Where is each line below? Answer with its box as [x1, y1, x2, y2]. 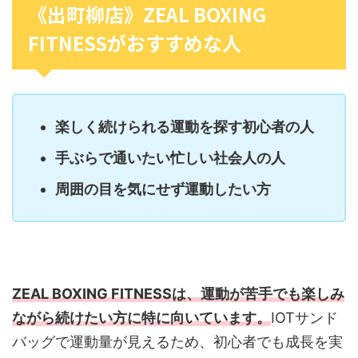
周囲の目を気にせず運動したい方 [55, 180, 271, 197]
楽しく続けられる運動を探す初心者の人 [55, 117, 314, 135]
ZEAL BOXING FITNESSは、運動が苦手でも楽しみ [12, 285, 344, 303]
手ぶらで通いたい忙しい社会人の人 [55, 149, 285, 166]
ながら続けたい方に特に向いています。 [12, 309, 271, 327]
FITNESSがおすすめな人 [28, 29, 241, 58]
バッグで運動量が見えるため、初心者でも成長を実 [12, 333, 343, 351]
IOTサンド [271, 309, 338, 327]
